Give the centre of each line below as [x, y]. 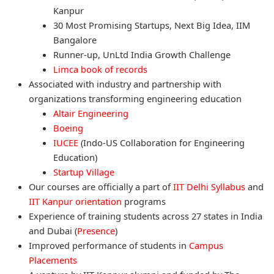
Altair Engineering [91, 113]
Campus [206, 245]
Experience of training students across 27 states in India [146, 216]
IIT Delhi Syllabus [209, 186]
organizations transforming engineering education [135, 98]
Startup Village [84, 172]
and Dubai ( [53, 230]
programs [144, 201]
